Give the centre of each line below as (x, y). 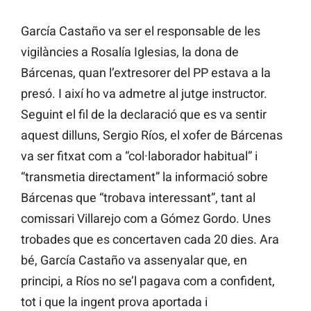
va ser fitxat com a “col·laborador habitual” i (139, 156)
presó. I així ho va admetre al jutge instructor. (144, 94)
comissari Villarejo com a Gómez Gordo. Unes (146, 219)
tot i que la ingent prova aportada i (114, 302)
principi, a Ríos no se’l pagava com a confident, (148, 281)
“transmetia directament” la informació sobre (144, 177)
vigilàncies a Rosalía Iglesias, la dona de (130, 52)
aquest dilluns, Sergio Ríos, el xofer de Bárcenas (152, 135)
